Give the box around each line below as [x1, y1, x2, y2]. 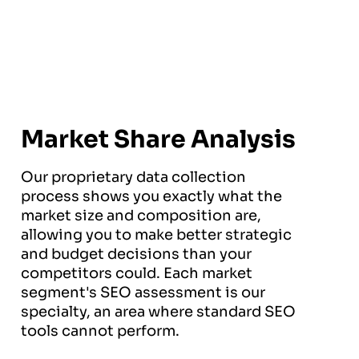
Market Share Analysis [21, 124, 296, 155]
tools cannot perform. [21, 322, 179, 341]
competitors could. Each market [21, 264, 252, 283]
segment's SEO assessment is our [21, 284, 265, 302]
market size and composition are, [21, 207, 261, 225]
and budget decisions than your [21, 245, 252, 264]
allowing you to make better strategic [21, 226, 292, 244]
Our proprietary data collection [21, 168, 246, 187]
